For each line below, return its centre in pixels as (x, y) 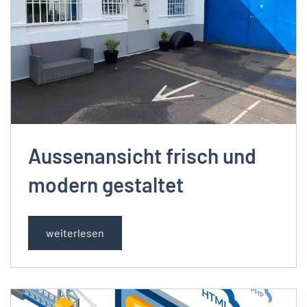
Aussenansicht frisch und (142, 155)
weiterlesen (75, 232)
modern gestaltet (106, 184)
